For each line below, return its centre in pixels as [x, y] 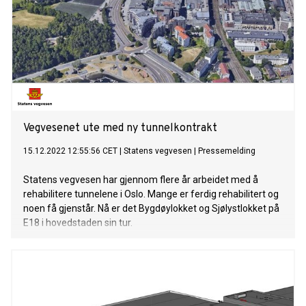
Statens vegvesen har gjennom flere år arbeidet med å [141, 180]
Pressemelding [227, 151]
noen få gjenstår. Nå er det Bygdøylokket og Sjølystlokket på [151, 209]
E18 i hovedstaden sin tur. [78, 223]
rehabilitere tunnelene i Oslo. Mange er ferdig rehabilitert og [151, 194]
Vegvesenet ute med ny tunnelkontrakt [120, 129]
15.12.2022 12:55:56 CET [70, 151]
